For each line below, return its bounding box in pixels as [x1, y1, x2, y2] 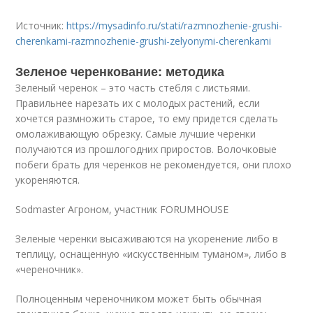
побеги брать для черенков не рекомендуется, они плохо [15, 158, 292, 171]
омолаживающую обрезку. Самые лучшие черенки [15, 127, 256, 140]
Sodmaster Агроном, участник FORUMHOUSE [15, 203, 229, 216]
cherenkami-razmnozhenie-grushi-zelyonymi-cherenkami [15, 34, 272, 48]
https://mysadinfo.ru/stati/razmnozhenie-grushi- [66, 19, 283, 32]
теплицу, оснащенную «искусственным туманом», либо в [15, 247, 287, 261]
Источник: [15, 19, 67, 32]
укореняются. [15, 173, 80, 187]
